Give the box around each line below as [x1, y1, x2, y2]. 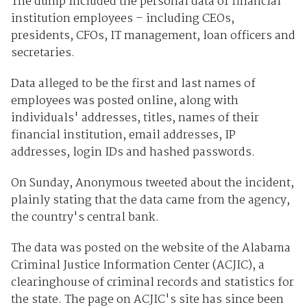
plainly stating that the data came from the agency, [10, 191, 290, 210]
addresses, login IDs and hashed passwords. [10, 143, 255, 162]
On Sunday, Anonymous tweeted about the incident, [10, 174, 294, 193]
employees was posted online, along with [10, 92, 238, 111]
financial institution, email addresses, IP [10, 126, 236, 145]
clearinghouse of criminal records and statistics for [10, 273, 294, 293]
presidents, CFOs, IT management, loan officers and [10, 27, 295, 46]
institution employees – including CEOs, [10, 10, 234, 29]
